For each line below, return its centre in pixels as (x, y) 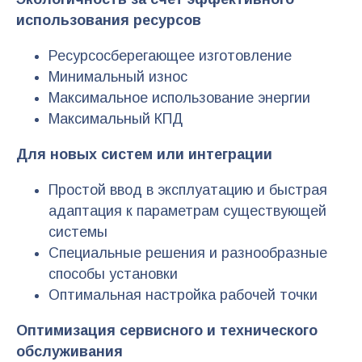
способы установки (113, 274)
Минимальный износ (118, 76)
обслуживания (69, 351)
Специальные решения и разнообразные (188, 253)
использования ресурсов (109, 20)
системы (78, 232)
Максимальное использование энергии (179, 97)
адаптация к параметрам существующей (187, 210)
